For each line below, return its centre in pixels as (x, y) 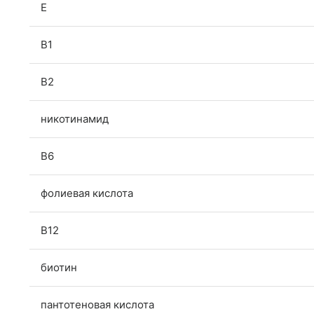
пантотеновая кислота (97, 305)
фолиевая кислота (87, 193)
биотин (59, 267)
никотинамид (75, 119)
